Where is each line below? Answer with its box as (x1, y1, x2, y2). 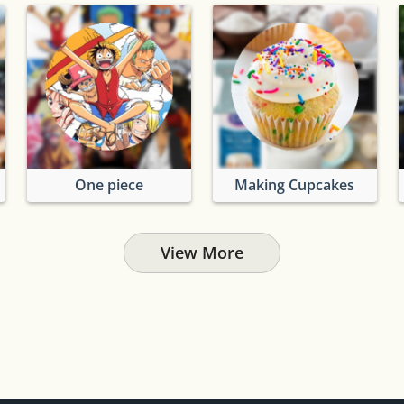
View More (161, 241, 243, 263)
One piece (74, 174, 143, 195)
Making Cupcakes (234, 174, 355, 195)
